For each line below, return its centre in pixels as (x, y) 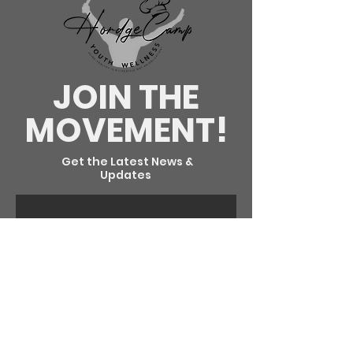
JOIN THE (126, 97)
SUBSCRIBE (126, 262)
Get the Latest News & (126, 162)
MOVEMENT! (126, 130)
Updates (126, 175)
